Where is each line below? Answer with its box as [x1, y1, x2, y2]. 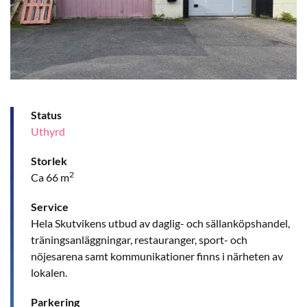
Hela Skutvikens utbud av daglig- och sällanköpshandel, [31, 216, 290, 230]
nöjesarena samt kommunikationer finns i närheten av [31, 249, 283, 262]
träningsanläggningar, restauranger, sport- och [31, 232, 247, 246]
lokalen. [31, 265, 67, 279]
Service [31, 199, 69, 213]
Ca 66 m [31, 170, 69, 184]
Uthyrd [31, 124, 65, 138]
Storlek [31, 153, 67, 167]
